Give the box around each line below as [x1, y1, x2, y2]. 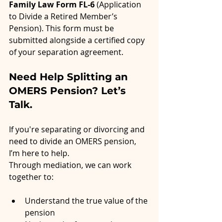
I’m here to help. [9, 148, 69, 159]
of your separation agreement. [9, 47, 123, 58]
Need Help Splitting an [9, 71, 131, 83]
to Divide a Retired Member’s [9, 11, 119, 22]
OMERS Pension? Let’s [9, 85, 129, 97]
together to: [9, 171, 54, 183]
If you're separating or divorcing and [9, 124, 147, 135]
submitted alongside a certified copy [9, 35, 147, 46]
